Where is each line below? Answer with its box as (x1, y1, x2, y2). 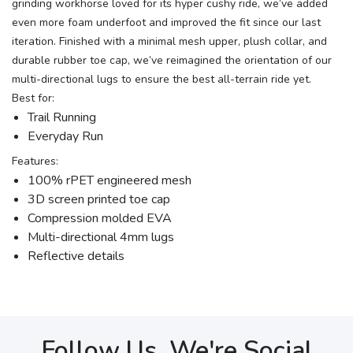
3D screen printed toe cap (28, 191, 170, 209)
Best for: (12, 91, 54, 106)
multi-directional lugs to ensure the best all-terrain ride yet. (12, 72, 311, 87)
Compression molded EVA (28, 210, 172, 228)
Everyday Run (28, 128, 103, 146)
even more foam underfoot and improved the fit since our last (12, 15, 321, 31)
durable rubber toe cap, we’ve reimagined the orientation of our (12, 53, 332, 69)
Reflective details (28, 247, 124, 266)
